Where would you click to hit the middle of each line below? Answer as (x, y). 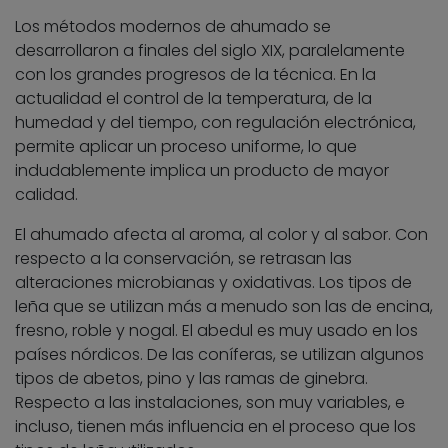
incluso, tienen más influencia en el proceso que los (215, 426)
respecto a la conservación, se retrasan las (183, 258)
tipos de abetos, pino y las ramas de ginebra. (191, 378)
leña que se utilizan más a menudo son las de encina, (224, 306)
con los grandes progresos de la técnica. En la (195, 74)
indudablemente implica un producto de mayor (202, 170)
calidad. (46, 194)
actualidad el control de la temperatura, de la (193, 98)
